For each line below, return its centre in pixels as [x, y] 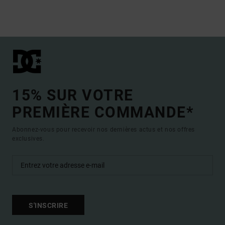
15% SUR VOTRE [73, 95]
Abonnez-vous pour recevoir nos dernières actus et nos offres [104, 130]
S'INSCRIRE [48, 205]
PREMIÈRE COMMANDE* [103, 112]
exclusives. [28, 139]
